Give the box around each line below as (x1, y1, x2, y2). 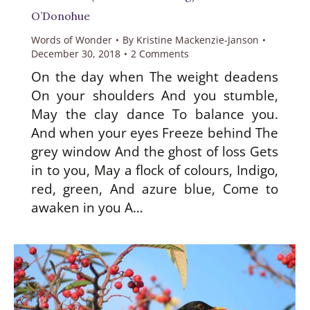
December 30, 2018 (31, 46, 120, 60)
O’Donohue (31, 8, 90, 23)
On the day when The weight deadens (31, 67, 278, 86)
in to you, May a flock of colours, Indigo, (31, 161, 278, 179)
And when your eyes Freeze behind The (31, 123, 278, 142)
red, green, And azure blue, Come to (31, 179, 278, 198)
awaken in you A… (31, 198, 143, 217)
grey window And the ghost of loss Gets (31, 142, 278, 161)
